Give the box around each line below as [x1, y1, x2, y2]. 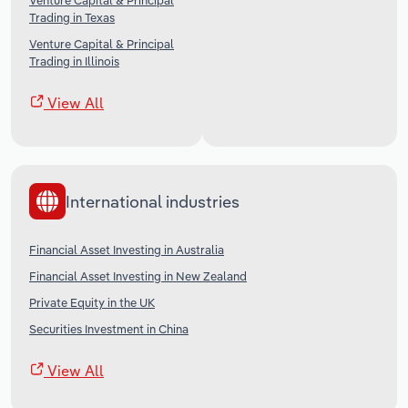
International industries [66, 190, 240, 212]
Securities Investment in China [29, 321, 189, 337]
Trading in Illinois [29, 54, 119, 69]
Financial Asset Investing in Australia [29, 242, 224, 258]
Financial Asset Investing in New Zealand [29, 269, 247, 284]
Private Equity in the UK [29, 295, 155, 311]
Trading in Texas [29, 10, 115, 25]
